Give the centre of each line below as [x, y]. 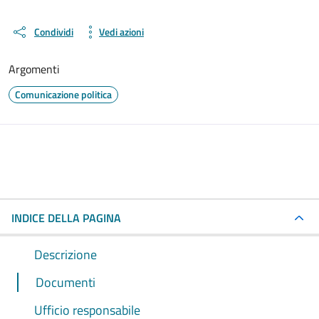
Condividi [54, 32]
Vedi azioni [121, 32]
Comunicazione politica [63, 94]
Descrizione [66, 254]
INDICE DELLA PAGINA [66, 218]
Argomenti [34, 69]
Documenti [66, 282]
